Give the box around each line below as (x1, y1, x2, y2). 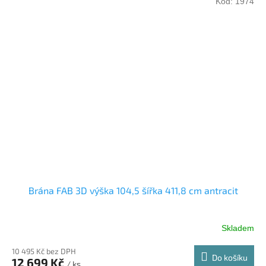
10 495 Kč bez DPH (12, 246, 76, 256)
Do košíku (212, 252, 248, 263)
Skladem (221, 223, 254, 233)
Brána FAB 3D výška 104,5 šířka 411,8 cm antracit (28, 185, 238, 197)
